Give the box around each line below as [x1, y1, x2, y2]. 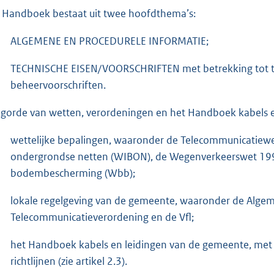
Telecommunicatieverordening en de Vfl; [10, 210, 194, 224]
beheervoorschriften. [10, 78, 106, 92]
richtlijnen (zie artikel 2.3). [10, 254, 127, 268]
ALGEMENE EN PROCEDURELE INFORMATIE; [10, 34, 209, 48]
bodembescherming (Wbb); [10, 166, 135, 180]
